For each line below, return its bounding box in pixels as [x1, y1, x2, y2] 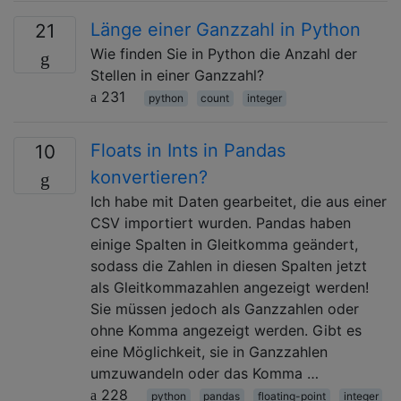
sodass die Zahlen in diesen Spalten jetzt [90, 256, 367, 275]
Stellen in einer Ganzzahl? [90, 65, 264, 84]
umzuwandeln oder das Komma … [90, 363, 319, 382]
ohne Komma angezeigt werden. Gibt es [90, 320, 362, 339]
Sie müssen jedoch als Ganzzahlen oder [90, 299, 359, 318]
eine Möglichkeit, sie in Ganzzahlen [90, 342, 328, 361]
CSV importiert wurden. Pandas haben [90, 213, 351, 232]
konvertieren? [90, 166, 208, 188]
